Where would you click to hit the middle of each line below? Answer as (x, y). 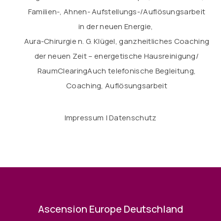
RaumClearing (62, 71)
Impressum (84, 118)
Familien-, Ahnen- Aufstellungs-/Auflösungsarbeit (117, 12)
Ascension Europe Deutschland (110, 209)
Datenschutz (133, 118)
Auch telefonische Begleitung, (142, 71)
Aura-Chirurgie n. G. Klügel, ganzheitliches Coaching (117, 41)
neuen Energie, (127, 26)
